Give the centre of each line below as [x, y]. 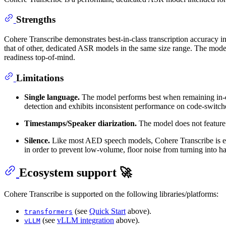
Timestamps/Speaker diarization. [80, 124]
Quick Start [107, 211]
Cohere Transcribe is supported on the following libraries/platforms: [111, 194]
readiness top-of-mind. [40, 57]
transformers [48, 211]
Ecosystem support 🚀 [75, 172]
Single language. [52, 97]
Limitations [40, 78]
